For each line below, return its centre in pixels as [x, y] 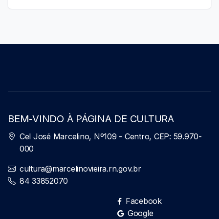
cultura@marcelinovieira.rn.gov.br [80, 169]
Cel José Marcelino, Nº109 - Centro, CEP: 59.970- [110, 137]
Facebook [143, 201]
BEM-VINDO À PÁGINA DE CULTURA [91, 119]
